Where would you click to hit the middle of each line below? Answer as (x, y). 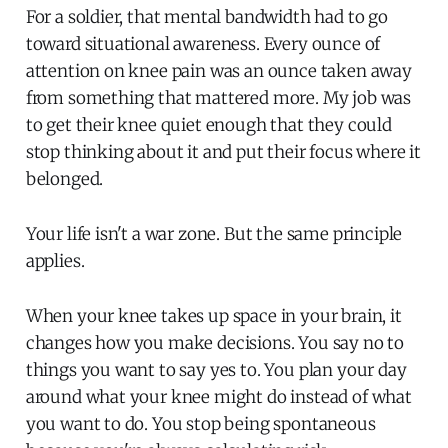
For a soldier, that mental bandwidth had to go (206, 16)
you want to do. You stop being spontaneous (200, 423)
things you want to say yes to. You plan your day (216, 369)
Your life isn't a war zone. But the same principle (214, 233)
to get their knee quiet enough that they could (208, 124)
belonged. (64, 178)
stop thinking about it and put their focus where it (223, 151)
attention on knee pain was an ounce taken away (218, 70)
